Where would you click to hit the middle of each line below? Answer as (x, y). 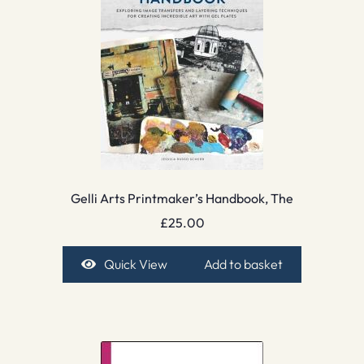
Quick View (135, 264)
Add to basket (244, 264)
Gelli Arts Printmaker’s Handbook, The (182, 198)
